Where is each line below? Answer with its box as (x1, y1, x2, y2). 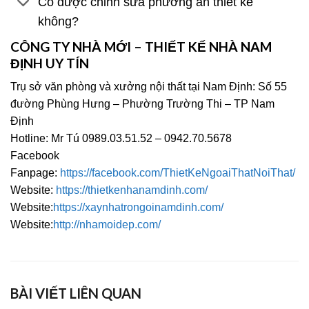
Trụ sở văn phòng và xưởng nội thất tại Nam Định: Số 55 (10, 81, 287, 93)
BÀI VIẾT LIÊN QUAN (10, 285, 141, 302)
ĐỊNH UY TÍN (10, 54, 89, 71)
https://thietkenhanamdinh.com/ (56, 184, 208, 197)
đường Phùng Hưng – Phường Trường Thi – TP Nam (10, 98, 275, 110)
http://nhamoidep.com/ (53, 219, 161, 231)
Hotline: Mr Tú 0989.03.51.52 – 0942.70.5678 (10, 132, 232, 145)
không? (38, 14, 79, 29)
